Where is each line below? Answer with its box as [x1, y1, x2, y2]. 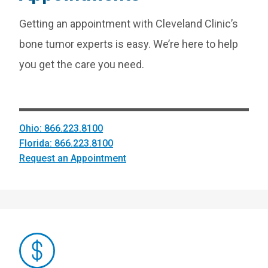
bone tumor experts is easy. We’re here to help [19, 38, 238, 50]
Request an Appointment [19, 153, 126, 164]
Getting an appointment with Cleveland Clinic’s [19, 17, 238, 30]
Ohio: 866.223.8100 [19, 123, 103, 134]
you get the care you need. [19, 58, 144, 71]
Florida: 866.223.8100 [19, 138, 113, 149]
